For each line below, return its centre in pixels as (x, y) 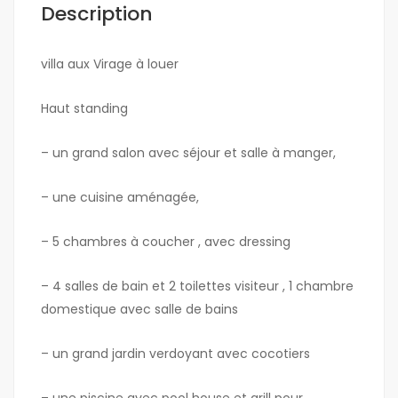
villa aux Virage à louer (110, 64)
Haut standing (84, 109)
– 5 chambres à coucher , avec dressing (166, 242)
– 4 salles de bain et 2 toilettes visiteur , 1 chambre (197, 287)
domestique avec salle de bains (139, 310)
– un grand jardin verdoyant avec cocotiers (175, 354)
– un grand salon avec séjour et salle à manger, (188, 153)
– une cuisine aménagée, (120, 198)
